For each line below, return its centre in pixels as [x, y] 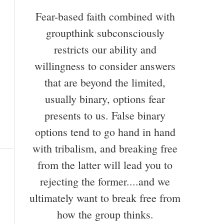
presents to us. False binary [105, 115]
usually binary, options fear [105, 98]
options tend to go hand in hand [105, 131]
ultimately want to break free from [105, 197]
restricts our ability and [105, 49]
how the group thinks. [105, 214]
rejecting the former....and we [105, 181]
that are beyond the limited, [105, 82]
